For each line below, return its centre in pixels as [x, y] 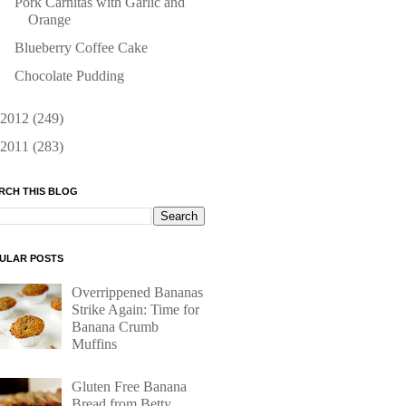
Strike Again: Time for [136, 310]
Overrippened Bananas [138, 293]
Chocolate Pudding [69, 76]
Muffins [95, 344]
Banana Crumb [116, 327]
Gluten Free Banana [130, 386]
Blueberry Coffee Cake [81, 48]
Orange [49, 19]
